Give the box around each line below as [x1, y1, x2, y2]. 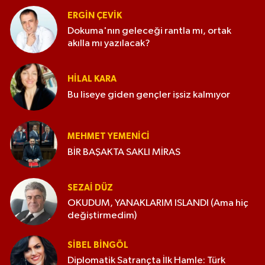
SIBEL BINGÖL [67, 240, 128, 250]
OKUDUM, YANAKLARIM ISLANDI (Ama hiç [67, 198, 248, 209]
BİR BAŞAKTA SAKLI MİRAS [67, 147, 180, 157]
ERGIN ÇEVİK [67, 11, 122, 20]
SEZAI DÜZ [67, 183, 113, 192]
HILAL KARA [67, 75, 117, 84]
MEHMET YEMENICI [67, 132, 150, 141]
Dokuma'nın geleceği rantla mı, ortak [67, 26, 231, 37]
